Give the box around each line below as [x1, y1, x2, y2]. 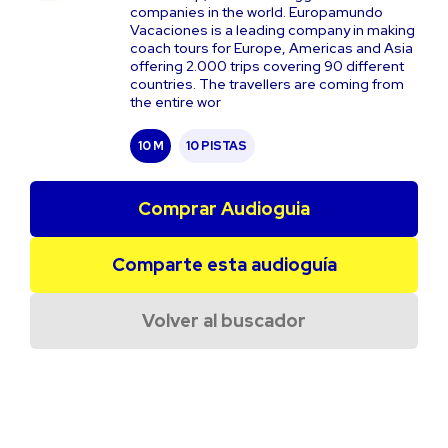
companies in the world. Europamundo [130, 3, 383, 21]
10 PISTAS [186, 137, 247, 154]
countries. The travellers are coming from [130, 75, 404, 93]
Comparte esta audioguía [111, 253, 337, 276]
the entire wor [130, 93, 221, 111]
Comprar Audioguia [138, 197, 310, 220]
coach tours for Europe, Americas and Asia [130, 39, 413, 57]
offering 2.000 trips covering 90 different [130, 57, 404, 75]
